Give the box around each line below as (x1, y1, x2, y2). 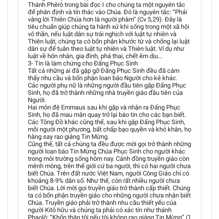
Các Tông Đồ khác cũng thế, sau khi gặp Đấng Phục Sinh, (28, 118, 185, 126)
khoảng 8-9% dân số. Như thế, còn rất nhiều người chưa (28, 177, 180, 184)
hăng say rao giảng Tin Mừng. (28, 133, 109, 140)
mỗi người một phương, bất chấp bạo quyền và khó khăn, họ (28, 126, 191, 133)
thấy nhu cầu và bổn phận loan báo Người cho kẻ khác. (28, 74, 177, 82)
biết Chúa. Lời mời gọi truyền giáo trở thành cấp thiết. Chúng (28, 184, 190, 192)
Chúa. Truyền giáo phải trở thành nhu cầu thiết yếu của (28, 199, 176, 206)
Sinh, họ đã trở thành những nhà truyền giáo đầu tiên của (28, 89, 183, 96)
